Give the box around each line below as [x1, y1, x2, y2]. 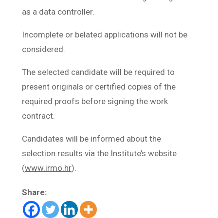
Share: [21, 187, 47, 197]
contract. [21, 110, 55, 121]
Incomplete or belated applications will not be [21, 29, 187, 39]
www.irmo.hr [24, 163, 72, 173]
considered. [21, 44, 65, 54]
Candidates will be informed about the [21, 133, 161, 144]
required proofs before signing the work [21, 96, 168, 106]
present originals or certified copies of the [21, 81, 176, 91]
